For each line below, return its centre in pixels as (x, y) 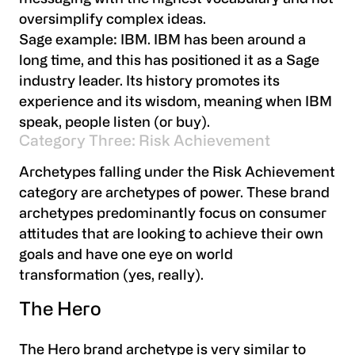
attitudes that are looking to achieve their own (171, 235)
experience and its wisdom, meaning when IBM (176, 102)
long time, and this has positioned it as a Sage (169, 61)
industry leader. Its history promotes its (149, 82)
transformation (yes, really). (111, 277)
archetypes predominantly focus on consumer (173, 215)
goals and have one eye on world (126, 256)
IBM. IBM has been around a (213, 40)
